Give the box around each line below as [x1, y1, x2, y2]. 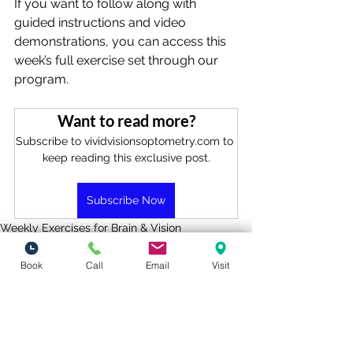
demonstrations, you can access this [14, 34, 229, 49]
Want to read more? [57, 111, 195, 130]
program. [14, 72, 69, 87]
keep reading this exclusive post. [42, 151, 210, 164]
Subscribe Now [87, 194, 165, 206]
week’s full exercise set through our [14, 53, 221, 68]
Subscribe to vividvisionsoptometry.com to [16, 135, 236, 147]
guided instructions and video [14, 15, 189, 30]
